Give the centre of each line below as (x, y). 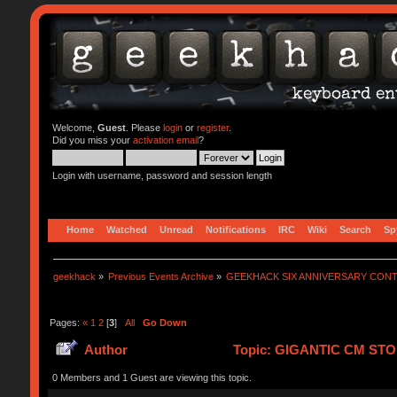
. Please (144, 128)
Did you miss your (92, 140)
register (212, 128)
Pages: (66, 322)
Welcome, (74, 128)
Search (355, 229)
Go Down (164, 322)
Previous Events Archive (161, 276)
